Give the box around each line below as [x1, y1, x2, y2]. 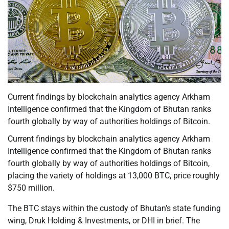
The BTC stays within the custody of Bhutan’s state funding [8, 203, 221, 214]
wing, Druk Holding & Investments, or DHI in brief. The [8, 216, 200, 226]
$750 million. [8, 183, 55, 193]
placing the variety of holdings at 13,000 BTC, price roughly [8, 171, 220, 181]
